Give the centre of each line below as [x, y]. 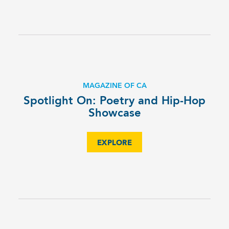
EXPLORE [114, 143]
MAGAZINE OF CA [114, 86]
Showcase [114, 113]
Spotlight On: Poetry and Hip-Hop [114, 101]
